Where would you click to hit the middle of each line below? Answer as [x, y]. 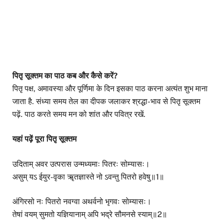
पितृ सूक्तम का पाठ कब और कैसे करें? [65, 76]
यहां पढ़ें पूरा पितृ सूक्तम [44, 139]
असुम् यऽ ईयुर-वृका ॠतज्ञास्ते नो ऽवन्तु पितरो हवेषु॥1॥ [88, 177]
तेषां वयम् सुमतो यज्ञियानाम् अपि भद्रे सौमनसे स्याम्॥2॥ [90, 214]
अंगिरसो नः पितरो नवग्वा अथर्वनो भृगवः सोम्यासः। [82, 201]
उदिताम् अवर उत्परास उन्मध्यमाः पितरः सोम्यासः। [81, 164]
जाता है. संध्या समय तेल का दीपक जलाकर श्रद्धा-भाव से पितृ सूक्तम [106, 102]
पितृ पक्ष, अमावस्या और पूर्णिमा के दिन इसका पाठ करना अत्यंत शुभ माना [110, 89]
